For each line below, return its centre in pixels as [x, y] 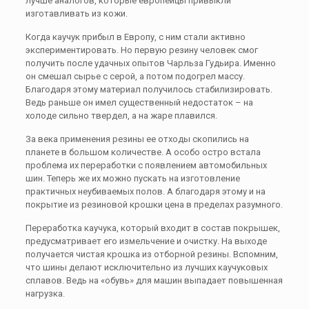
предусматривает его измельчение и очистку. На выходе [146, 241]
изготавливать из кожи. [76, 13]
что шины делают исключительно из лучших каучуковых [146, 267]
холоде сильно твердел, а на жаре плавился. [121, 116]
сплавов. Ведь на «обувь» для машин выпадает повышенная [154, 280]
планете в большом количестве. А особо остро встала [143, 152]
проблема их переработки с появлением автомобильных [146, 165]
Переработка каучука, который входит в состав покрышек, [152, 228]
